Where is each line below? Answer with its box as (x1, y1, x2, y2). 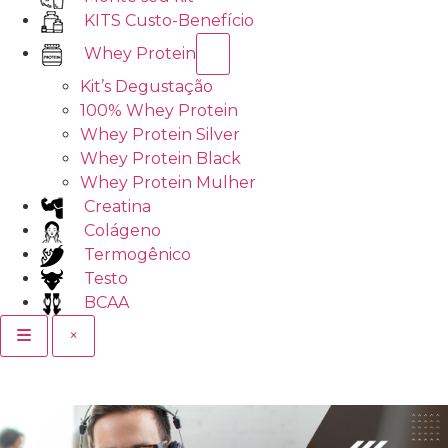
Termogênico (84, 245, 191, 265)
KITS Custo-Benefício (84, 11, 254, 31)
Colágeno (84, 221, 161, 241)
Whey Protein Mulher (80, 173, 256, 193)
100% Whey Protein (80, 101, 238, 121)
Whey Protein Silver (80, 125, 240, 145)
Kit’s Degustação (80, 77, 213, 97)
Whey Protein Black (80, 149, 241, 169)
